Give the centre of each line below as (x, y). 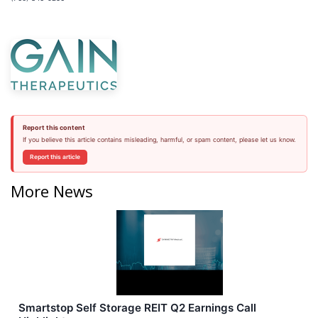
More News (52, 191)
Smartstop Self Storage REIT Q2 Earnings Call (137, 307)
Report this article (55, 157)
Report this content (54, 127)
